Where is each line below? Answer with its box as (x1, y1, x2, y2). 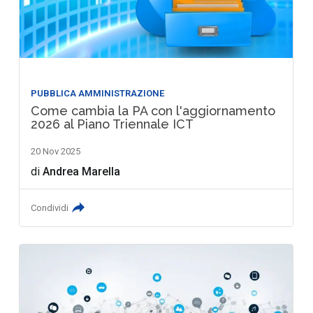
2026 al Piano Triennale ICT (31, 116, 194, 131)
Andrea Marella (43, 164, 121, 178)
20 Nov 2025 (31, 145, 81, 156)
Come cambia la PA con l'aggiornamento (31, 103, 276, 118)
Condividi (31, 202, 69, 213)
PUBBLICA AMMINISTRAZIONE (31, 87, 165, 99)
